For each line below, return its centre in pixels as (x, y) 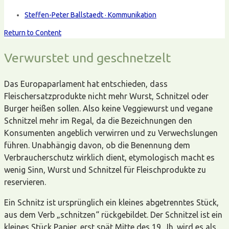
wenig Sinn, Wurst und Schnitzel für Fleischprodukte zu (105, 170)
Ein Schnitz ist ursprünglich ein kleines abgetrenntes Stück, (111, 202)
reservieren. (25, 182)
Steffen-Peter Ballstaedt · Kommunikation (90, 15)
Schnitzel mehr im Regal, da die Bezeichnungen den (98, 121)
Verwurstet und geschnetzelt (87, 58)
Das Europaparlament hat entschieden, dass (86, 84)
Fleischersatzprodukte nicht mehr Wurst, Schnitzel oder (106, 96)
